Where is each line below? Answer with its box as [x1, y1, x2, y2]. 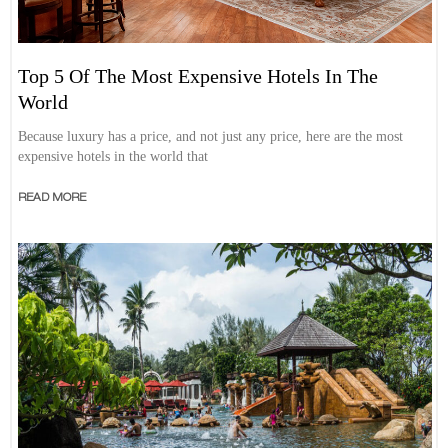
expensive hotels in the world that [18, 149, 209, 165]
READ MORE [18, 192, 87, 204]
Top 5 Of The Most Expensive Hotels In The [18, 65, 379, 88]
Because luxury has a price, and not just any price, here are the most [18, 129, 404, 145]
